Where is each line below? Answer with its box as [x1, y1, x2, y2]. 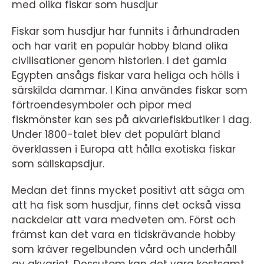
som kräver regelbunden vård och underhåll [12, 242, 237, 256]
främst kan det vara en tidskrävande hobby [12, 227, 236, 242]
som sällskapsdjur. [12, 157, 104, 171]
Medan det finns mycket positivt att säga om [12, 183, 245, 197]
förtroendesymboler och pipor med [12, 98, 192, 112]
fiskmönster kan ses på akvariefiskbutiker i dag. [12, 113, 251, 127]
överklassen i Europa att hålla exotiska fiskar [12, 142, 236, 156]
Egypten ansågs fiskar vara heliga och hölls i [12, 68, 239, 82]
